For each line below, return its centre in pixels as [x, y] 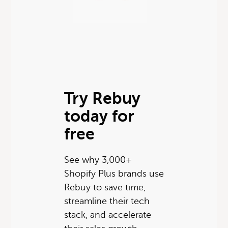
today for [99, 116]
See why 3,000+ [98, 160]
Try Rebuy [102, 98]
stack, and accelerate [107, 215]
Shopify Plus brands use [114, 173]
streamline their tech [107, 201]
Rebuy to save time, [105, 187]
